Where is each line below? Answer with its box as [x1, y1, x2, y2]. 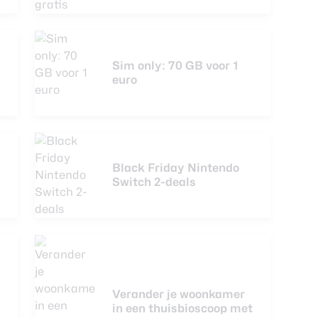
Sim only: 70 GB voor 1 [112, 59, 238, 72]
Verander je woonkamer [112, 287, 245, 301]
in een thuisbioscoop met [112, 302, 253, 315]
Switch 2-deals [112, 175, 196, 189]
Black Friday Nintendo [112, 161, 239, 175]
